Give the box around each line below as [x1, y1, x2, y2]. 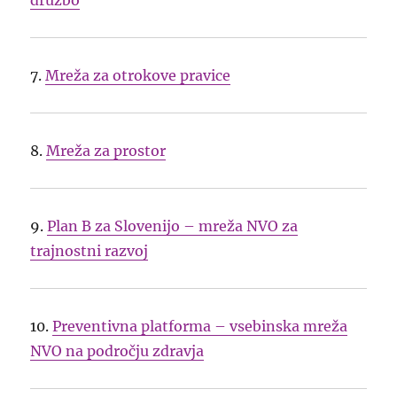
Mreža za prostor [46, 142, 167, 160]
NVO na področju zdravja [30, 342, 205, 361]
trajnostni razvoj [30, 242, 149, 261]
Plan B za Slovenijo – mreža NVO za [47, 217, 299, 236]
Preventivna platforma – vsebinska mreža [52, 317, 348, 336]
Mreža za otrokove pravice [45, 66, 231, 85]
